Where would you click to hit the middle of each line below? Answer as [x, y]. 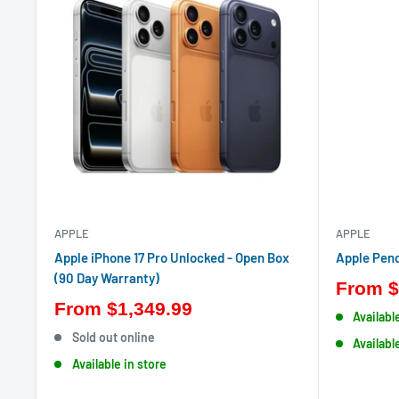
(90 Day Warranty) [107, 278]
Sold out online [113, 337]
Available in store [119, 364]
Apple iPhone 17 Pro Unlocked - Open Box [172, 257]
